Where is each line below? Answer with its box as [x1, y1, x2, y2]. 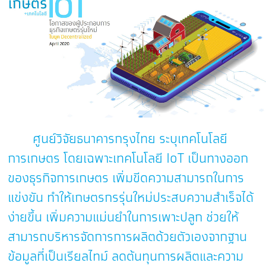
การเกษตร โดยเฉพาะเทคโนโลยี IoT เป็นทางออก [8, 150, 249, 168]
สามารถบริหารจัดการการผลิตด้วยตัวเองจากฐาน [8, 228, 248, 246]
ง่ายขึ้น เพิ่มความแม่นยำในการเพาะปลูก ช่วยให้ [8, 208, 239, 227]
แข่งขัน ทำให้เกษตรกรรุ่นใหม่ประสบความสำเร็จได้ [8, 189, 254, 207]
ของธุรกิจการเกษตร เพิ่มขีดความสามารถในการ [8, 169, 245, 188]
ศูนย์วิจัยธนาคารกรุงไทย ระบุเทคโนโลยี [8, 130, 228, 148]
